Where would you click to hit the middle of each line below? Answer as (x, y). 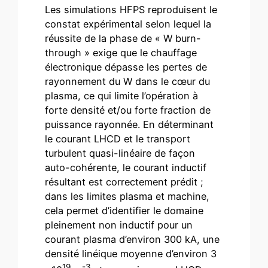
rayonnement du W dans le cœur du (128, 81)
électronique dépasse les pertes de (126, 67)
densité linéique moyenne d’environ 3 (131, 253)
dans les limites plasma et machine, (127, 196)
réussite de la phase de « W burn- (123, 38)
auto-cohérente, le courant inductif (126, 167)
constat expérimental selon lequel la (128, 24)
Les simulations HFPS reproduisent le (131, 9)
